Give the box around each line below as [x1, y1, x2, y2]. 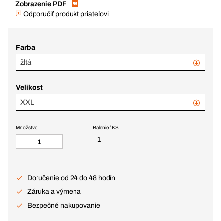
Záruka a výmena [27, 188, 81, 195]
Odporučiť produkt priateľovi [22, 10, 109, 18]
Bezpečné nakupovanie [27, 202, 100, 209]
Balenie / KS [92, 125, 119, 130]
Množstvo [16, 125, 37, 130]
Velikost [16, 84, 43, 91]
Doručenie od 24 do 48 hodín [27, 174, 115, 182]
